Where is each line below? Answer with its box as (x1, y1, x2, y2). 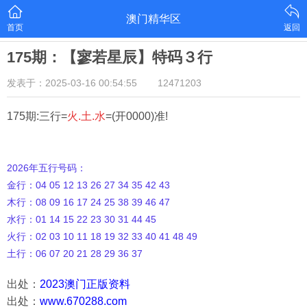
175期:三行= (7, 110, 67, 122)
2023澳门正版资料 (40, 278, 130, 290)
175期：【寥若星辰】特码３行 (7, 49, 212, 66)
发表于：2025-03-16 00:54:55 (7, 77, 137, 88)
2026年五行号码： (7, 162, 86, 173)
